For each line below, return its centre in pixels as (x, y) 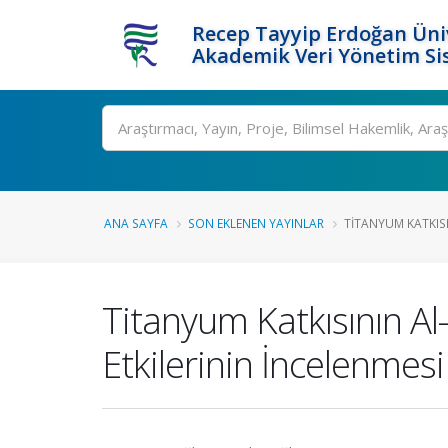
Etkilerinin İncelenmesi (273, 364)
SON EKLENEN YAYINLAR (256, 223)
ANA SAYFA (136, 223)
